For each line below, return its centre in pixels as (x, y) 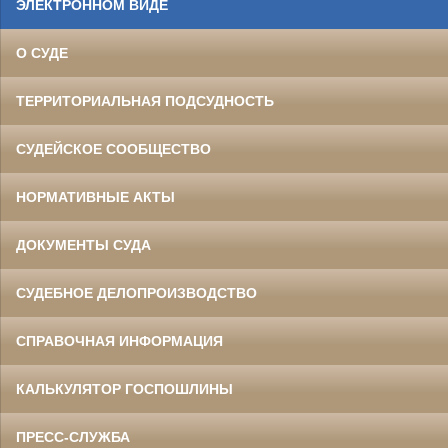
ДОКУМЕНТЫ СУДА (83, 245)
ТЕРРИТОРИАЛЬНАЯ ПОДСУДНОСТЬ (145, 101)
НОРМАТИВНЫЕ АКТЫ (95, 197)
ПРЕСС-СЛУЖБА (73, 437)
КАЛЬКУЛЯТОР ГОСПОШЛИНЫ (124, 389)
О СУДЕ (42, 53)
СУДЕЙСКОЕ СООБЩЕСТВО (113, 149)
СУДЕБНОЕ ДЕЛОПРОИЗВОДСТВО (136, 293)
